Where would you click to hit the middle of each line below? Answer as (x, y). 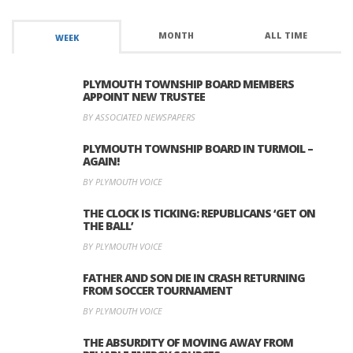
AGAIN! (101, 162)
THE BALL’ (108, 226)
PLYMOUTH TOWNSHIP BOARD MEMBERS (188, 84)
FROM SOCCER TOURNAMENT (158, 291)
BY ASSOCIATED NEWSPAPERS (139, 117)
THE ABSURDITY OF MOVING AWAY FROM (188, 343)
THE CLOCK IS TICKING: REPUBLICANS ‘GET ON (199, 214)
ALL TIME (286, 36)
